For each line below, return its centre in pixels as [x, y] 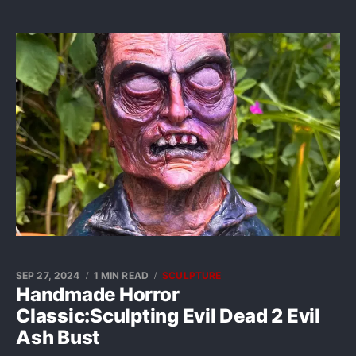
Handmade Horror [98, 294]
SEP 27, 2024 [48, 275]
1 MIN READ [121, 275]
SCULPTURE [192, 275]
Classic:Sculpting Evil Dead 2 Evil [168, 316]
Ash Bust [58, 337]
